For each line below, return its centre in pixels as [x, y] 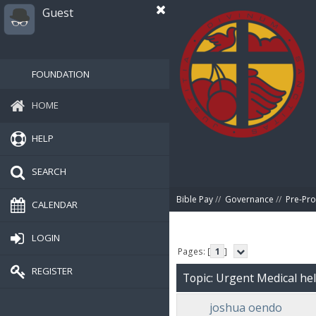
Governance [249, 199]
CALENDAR [55, 204]
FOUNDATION [61, 74]
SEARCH [49, 171]
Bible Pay [195, 199]
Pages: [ [194, 251]
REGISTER [52, 271]
